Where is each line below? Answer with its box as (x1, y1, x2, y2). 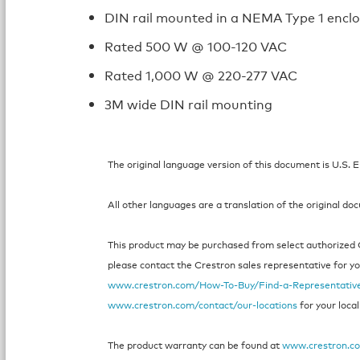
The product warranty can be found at (108, 337, 283, 352)
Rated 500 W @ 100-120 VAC (104, 37, 288, 55)
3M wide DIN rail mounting (104, 95, 273, 113)
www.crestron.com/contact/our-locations (108, 297, 298, 312)
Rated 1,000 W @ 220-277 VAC (104, 66, 298, 84)
